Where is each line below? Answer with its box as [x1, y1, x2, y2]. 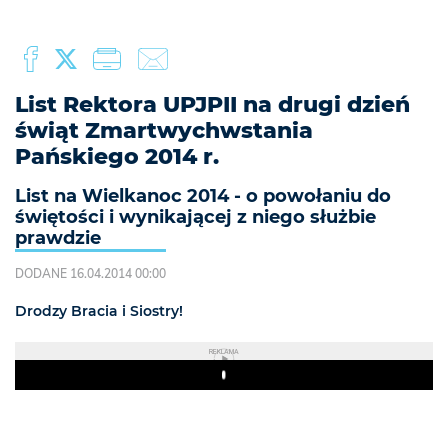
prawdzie [15, 227, 101, 249]
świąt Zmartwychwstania [15, 117, 313, 144]
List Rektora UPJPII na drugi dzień [15, 91, 410, 118]
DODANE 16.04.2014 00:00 [15, 266, 166, 281]
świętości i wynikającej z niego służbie [15, 206, 376, 228]
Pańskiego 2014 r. [15, 143, 219, 170]
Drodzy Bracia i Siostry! [15, 302, 183, 320]
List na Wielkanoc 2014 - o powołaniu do [15, 185, 391, 207]
